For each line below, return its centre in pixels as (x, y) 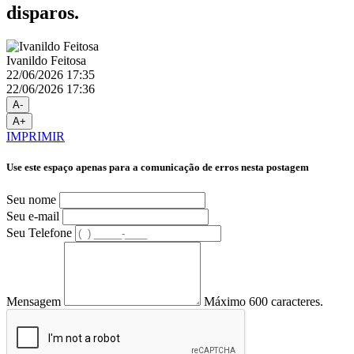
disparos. (43, 13)
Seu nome (31, 199)
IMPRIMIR (36, 137)
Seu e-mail (33, 216)
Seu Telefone (39, 232)
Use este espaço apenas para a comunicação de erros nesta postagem (158, 168)
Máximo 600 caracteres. (264, 301)
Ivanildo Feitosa (46, 61)
